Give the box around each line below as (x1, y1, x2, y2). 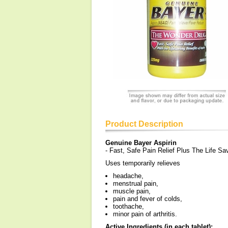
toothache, (113, 203, 144, 210)
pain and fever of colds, (113, 195, 182, 203)
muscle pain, (113, 187, 151, 195)
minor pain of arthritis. (113, 210, 177, 218)
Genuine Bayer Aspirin (105, 139, 177, 147)
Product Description (105, 120, 183, 128)
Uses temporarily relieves (105, 159, 180, 167)
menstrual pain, (113, 180, 158, 187)
